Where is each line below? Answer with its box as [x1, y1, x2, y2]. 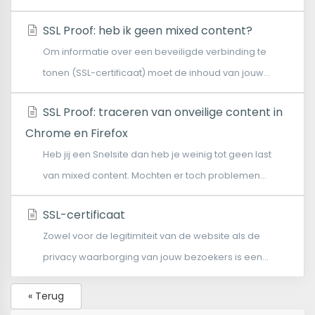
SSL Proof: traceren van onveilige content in [39, 103, 283, 120]
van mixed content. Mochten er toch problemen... [43, 169, 266, 181]
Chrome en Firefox [25, 124, 128, 141]
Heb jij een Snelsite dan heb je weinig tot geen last [43, 148, 271, 160]
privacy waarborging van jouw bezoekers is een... [43, 250, 269, 263]
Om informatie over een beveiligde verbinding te [43, 45, 266, 58]
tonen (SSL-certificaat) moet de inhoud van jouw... [43, 66, 270, 79]
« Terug [28, 288, 64, 303]
